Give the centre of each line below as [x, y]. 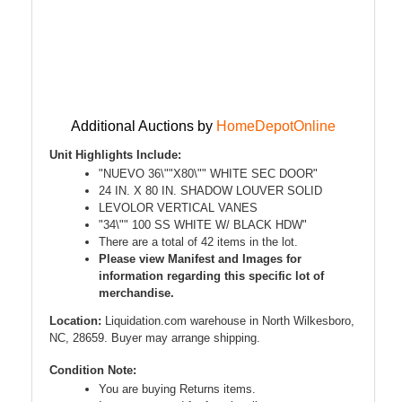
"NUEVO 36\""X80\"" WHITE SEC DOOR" [208, 174]
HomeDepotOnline [276, 127]
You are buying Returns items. [177, 389]
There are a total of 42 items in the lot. [198, 242]
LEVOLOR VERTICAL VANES [178, 208]
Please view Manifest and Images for [200, 259]
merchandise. [136, 293]
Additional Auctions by [142, 127]
